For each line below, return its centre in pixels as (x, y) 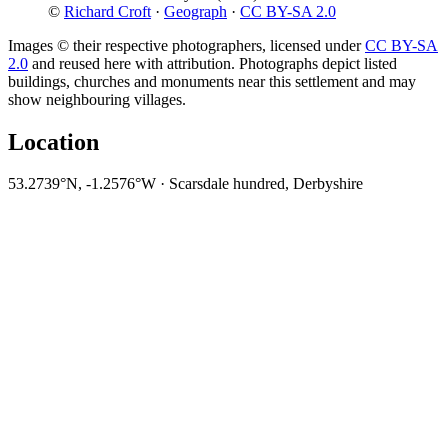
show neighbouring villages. (97, 99)
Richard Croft (107, 11)
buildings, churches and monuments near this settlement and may (212, 81)
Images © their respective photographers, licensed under (186, 45)
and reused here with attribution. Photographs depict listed (212, 63)
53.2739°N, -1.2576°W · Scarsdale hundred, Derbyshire (185, 184)
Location (53, 141)
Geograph (195, 11)
